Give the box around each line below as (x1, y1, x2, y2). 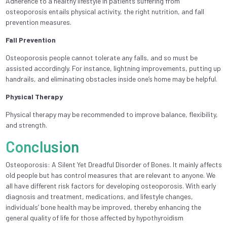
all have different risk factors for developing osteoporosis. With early (5, 181, 216, 190)
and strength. (5, 120, 47, 129)
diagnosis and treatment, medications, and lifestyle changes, (5, 192, 193, 201)
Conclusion (5, 137, 79, 156)
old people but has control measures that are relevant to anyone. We (5, 170, 215, 179)
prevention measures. (5, 17, 71, 26)
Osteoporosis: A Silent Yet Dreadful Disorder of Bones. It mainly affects (5, 160, 222, 169)
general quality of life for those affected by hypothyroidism (5, 213, 183, 222)
